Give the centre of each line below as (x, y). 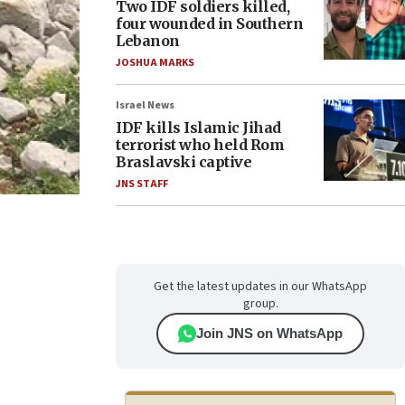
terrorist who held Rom (200, 145)
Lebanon (148, 41)
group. (260, 304)
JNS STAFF (142, 184)
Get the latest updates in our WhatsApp (260, 287)
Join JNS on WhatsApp (269, 333)
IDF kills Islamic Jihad (198, 127)
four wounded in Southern (209, 24)
